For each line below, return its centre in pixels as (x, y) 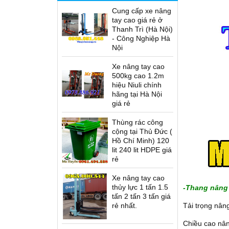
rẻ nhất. (124, 205)
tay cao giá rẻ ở (137, 20)
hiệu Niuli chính (137, 85)
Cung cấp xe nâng (142, 11)
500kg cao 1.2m (138, 76)
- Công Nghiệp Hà (141, 38)
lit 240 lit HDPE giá (142, 150)
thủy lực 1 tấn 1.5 (140, 187)
